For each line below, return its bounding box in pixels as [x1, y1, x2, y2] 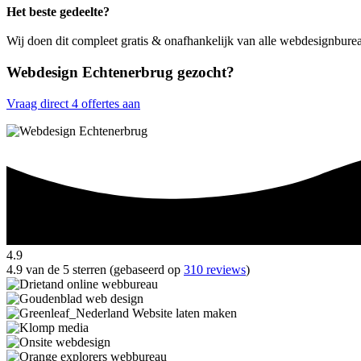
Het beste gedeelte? [6, 5, 110, 19]
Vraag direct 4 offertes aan [6, 96, 140, 110]
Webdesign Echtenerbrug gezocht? [6, 63, 234, 81]
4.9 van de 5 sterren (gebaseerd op [6, 263, 184, 277]
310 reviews [184, 263, 246, 277]
